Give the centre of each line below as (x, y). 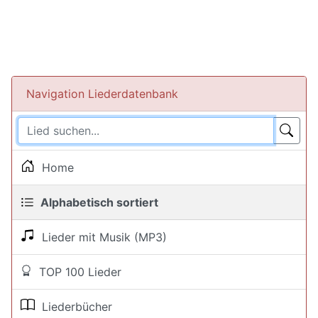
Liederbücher (73, 307)
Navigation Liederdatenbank (102, 94)
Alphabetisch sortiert (97, 202)
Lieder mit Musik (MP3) (101, 237)
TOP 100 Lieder (77, 272)
